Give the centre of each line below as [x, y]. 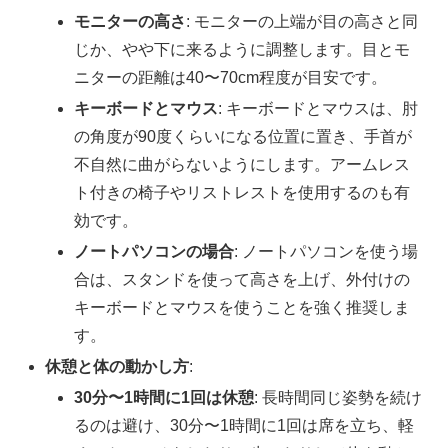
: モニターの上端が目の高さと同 [302, 21]
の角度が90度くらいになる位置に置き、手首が [243, 136]
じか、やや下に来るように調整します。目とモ [242, 49]
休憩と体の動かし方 [117, 367]
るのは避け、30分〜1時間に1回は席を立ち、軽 [244, 426]
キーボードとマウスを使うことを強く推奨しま [242, 307]
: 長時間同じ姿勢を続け [338, 398]
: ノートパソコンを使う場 [326, 251]
